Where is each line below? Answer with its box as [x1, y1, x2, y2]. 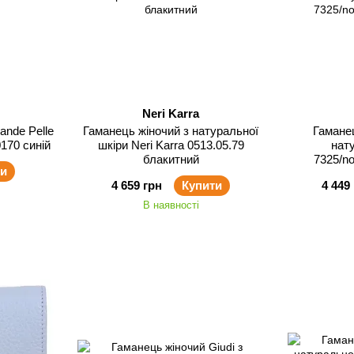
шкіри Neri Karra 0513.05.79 [97, 138, 187, 152]
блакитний [142, 153, 199, 166]
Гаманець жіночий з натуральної [83, 124, 183, 137]
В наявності [142, 199, 199, 211]
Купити [182, 179, 222, 192]
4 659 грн [111, 179, 162, 192]
